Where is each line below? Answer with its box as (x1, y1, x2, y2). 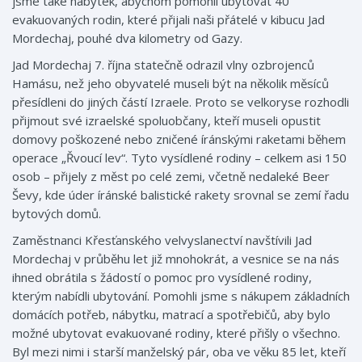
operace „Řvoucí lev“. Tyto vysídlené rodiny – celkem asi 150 (12, 149, 347, 166)
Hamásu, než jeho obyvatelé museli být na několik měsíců (12, 75, 329, 91)
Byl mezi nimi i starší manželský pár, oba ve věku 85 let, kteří (12, 343, 346, 360)
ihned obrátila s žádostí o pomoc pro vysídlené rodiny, (12, 269, 312, 285)
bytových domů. (12, 205, 101, 221)
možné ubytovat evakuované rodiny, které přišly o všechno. (12, 325, 340, 341)
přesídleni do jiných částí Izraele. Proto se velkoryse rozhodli (12, 94, 349, 110)
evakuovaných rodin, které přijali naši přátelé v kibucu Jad (12, 11, 325, 27)
